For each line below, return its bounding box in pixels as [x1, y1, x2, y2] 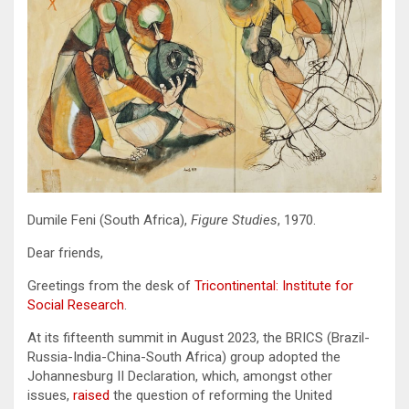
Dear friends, [27, 244, 103, 261]
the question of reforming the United [110, 386, 332, 404]
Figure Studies [191, 211, 278, 228]
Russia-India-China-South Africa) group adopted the [27, 348, 341, 365]
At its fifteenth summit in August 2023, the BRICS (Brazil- [27, 329, 370, 346]
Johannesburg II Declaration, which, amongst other [27, 367, 332, 384]
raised [73, 386, 110, 404]
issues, [27, 386, 73, 404]
